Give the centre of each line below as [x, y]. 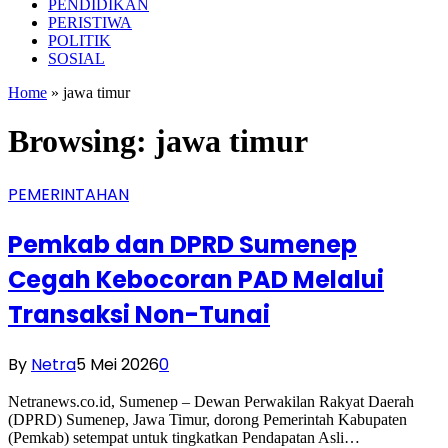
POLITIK [79, 40]
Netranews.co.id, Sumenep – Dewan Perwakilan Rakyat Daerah [211, 401]
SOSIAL [76, 58]
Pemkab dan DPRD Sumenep [182, 244]
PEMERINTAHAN [68, 194]
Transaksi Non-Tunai [139, 314]
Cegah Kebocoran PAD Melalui [196, 279]
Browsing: [81, 141]
